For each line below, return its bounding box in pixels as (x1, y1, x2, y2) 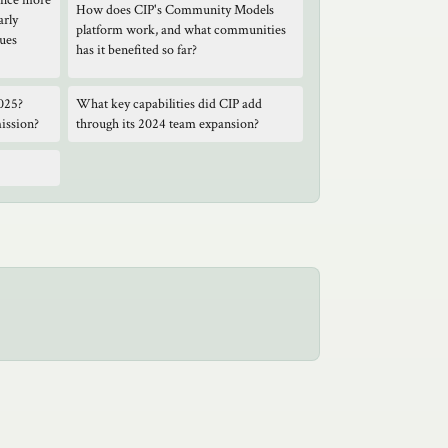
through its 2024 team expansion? (76, 115, 259, 133)
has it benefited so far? (76, 41, 197, 59)
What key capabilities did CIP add (76, 95, 262, 113)
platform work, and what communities (76, 21, 286, 39)
